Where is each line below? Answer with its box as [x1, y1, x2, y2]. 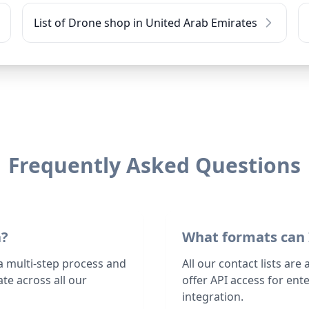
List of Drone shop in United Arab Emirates [34, 15, 257, 30]
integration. [182, 289, 243, 304]
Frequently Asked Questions [8, 151, 301, 179]
